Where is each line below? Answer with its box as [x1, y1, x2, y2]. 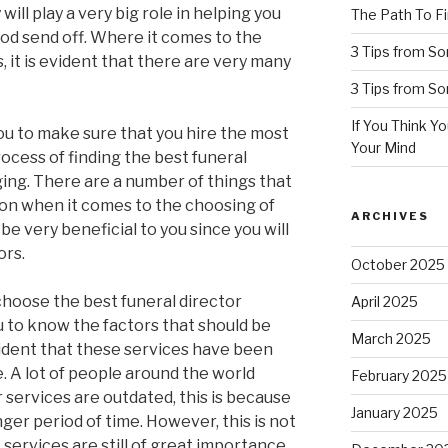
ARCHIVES [350, 209, 429, 224]
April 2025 [350, 293, 418, 311]
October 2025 [350, 256, 445, 274]
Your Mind [350, 139, 416, 157]
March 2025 [350, 330, 431, 348]
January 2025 [350, 404, 438, 422]
